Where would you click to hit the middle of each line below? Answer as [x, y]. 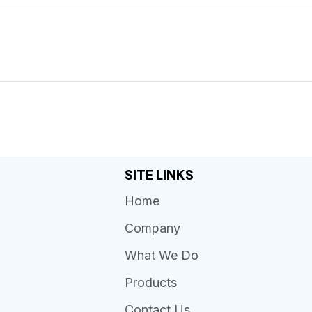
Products [150, 282]
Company [152, 228]
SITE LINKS [159, 175]
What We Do [161, 255]
